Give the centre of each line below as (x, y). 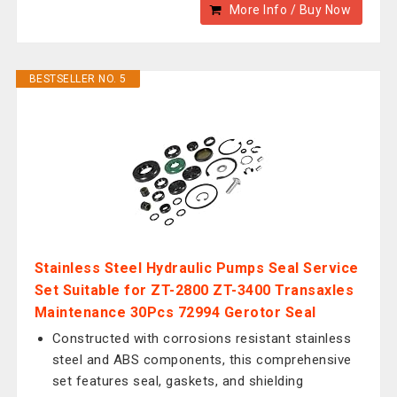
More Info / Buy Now (290, 10)
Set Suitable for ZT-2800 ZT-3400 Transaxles (194, 290)
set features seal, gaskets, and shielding (178, 381)
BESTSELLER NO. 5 (78, 79)
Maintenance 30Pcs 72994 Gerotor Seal (175, 312)
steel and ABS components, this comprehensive (202, 360)
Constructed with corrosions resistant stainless (202, 339)
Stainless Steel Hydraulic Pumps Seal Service (196, 268)
